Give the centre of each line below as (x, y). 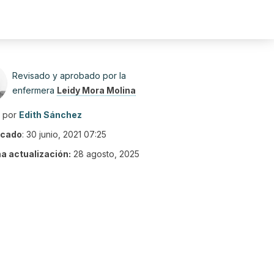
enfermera (35, 90)
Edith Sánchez (50, 115)
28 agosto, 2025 (106, 154)
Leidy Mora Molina (96, 90)
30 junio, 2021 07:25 (66, 134)
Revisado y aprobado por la (69, 76)
